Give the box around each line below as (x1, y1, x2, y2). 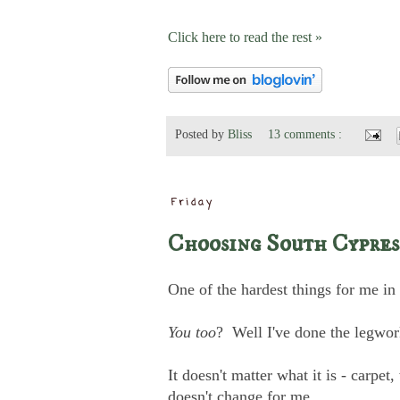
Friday (171, 196, 215, 211)
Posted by (175, 127, 228, 141)
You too (168, 322, 216, 341)
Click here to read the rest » (168, 29, 322, 45)
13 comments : (268, 127, 346, 141)
